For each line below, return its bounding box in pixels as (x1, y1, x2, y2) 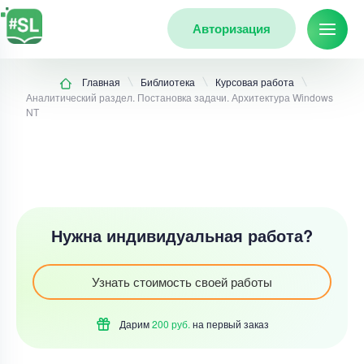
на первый (190, 316, 241, 331)
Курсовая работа (215, 75, 294, 89)
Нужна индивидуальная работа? (51, 223, 313, 247)
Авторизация (193, 19, 271, 37)
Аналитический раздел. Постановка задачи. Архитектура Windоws (26, 89, 333, 104)
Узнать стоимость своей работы (92, 272, 272, 290)
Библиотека (141, 75, 195, 89)
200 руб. (152, 316, 190, 331)
